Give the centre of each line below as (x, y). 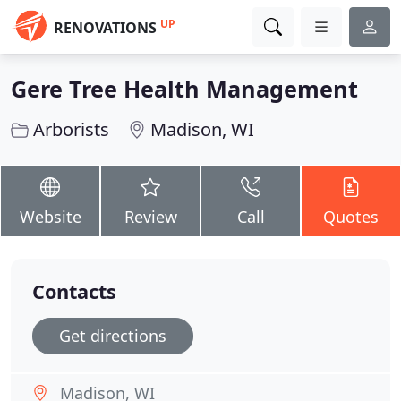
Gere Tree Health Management (184, 89)
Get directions (113, 336)
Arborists (71, 129)
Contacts (74, 291)
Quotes (351, 217)
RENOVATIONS (105, 28)
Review (150, 217)
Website (50, 217)
